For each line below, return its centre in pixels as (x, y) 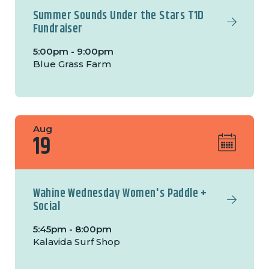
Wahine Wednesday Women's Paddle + (120, 194)
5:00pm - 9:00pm (73, 52)
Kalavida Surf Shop (76, 242)
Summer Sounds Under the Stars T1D (118, 16)
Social (47, 207)
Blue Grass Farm (72, 64)
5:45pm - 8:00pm (72, 229)
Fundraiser (58, 29)
